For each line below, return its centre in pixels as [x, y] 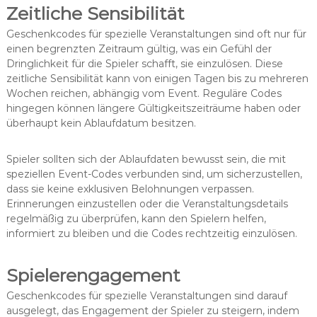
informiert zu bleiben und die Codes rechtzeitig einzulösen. [151, 233]
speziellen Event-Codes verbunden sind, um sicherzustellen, [154, 174]
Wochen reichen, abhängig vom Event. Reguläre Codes [144, 93]
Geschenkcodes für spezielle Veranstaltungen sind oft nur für [156, 34]
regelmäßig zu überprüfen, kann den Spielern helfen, [136, 218]
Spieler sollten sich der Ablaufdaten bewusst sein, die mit [146, 159]
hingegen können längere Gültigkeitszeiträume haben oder [153, 108]
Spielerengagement [93, 275]
